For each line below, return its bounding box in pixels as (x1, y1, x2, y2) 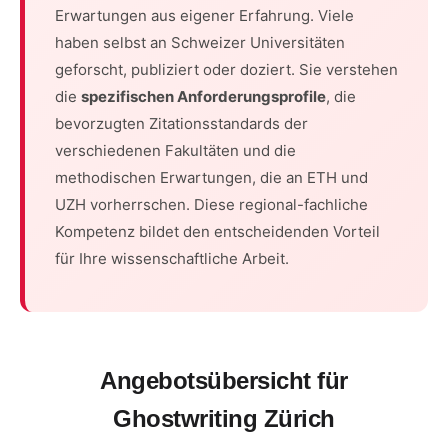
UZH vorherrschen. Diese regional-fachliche (55, 195, 368, 214)
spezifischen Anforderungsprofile (81, 87, 326, 106)
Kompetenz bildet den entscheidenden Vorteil (55, 222, 380, 241)
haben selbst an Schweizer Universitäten (55, 33, 345, 52)
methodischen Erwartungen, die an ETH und (55, 168, 368, 187)
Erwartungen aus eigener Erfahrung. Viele (55, 6, 354, 25)
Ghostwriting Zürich (113, 405, 335, 432)
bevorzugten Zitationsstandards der (55, 114, 308, 133)
